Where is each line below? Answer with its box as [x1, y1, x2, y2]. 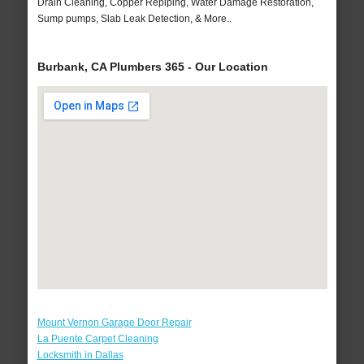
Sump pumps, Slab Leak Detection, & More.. [37, 13, 232, 25]
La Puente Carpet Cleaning [37, 333, 158, 345]
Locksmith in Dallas [37, 349, 123, 362]
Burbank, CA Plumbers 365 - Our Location [37, 60, 268, 74]
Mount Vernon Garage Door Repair [37, 317, 192, 329]
